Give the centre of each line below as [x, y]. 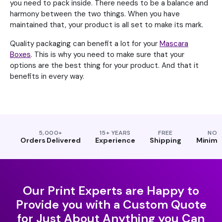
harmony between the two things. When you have [95, 14]
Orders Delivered [51, 140]
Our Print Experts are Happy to [111, 190]
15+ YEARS [115, 133]
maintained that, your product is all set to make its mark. [107, 25]
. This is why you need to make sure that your [108, 54]
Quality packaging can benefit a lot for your [85, 43]
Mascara [174, 43]
